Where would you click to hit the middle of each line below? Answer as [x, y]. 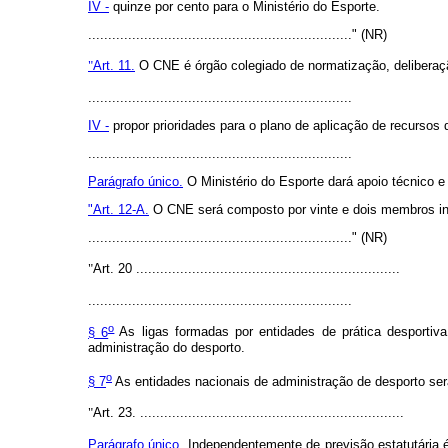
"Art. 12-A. [118, 210]
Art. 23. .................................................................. [248, 413]
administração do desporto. [166, 347]
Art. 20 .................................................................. [246, 269]
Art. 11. [114, 66]
